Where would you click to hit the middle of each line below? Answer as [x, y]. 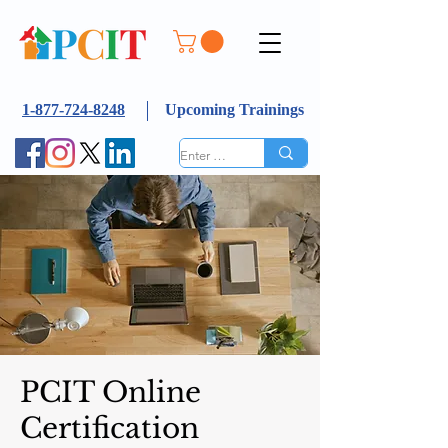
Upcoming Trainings [234, 109]
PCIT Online [110, 392]
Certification [109, 428]
